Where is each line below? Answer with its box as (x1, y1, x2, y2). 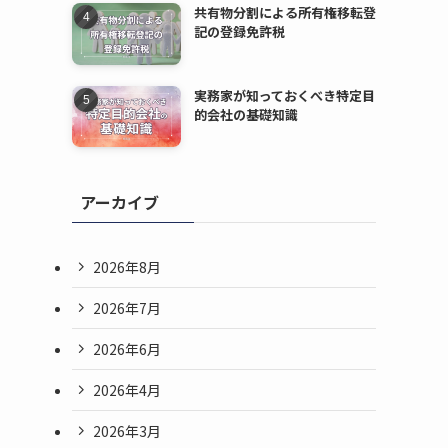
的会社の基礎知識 (193, 104, 298, 124)
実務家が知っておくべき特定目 (193, 85, 375, 105)
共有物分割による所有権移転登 (193, 3, 376, 23)
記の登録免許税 (193, 22, 285, 42)
